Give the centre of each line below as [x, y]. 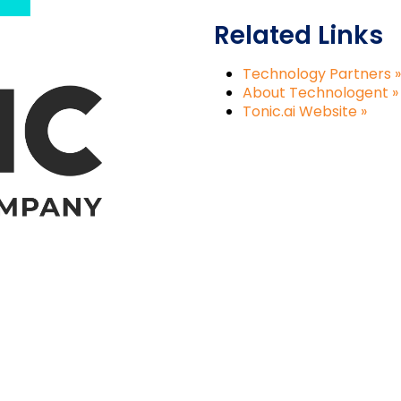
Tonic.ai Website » [305, 111]
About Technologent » [320, 93]
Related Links [299, 35]
